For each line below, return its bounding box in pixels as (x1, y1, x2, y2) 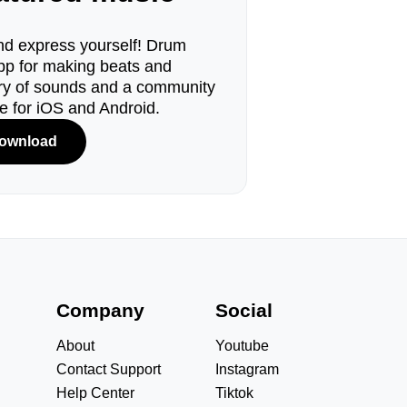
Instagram (215, 362, 280, 377)
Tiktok (215, 385, 254, 401)
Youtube (215, 338, 270, 353)
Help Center (55, 385, 134, 401)
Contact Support (55, 362, 161, 377)
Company (55, 300, 144, 321)
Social (215, 300, 273, 321)
